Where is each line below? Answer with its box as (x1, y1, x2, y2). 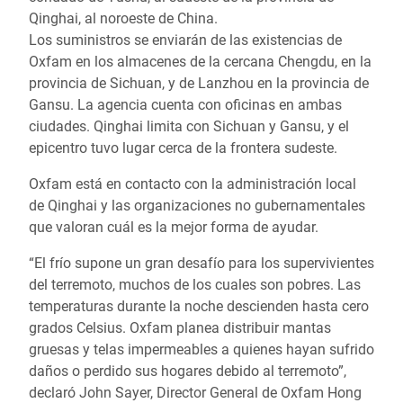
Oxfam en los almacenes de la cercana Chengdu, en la (29, 53, 372, 70)
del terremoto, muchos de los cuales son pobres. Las (29, 276, 361, 293)
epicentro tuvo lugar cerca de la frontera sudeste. (29, 139, 337, 157)
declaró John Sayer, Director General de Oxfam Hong (29, 384, 362, 401)
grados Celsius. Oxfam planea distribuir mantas (29, 319, 331, 336)
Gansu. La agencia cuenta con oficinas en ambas (29, 96, 342, 113)
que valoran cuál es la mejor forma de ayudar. (29, 219, 318, 236)
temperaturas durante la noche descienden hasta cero (29, 298, 369, 315)
